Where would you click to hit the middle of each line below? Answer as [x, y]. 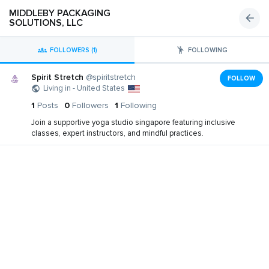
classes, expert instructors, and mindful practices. [117, 133]
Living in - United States [84, 88]
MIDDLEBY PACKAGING [60, 13]
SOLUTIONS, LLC [46, 23]
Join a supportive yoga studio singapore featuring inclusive [133, 122]
